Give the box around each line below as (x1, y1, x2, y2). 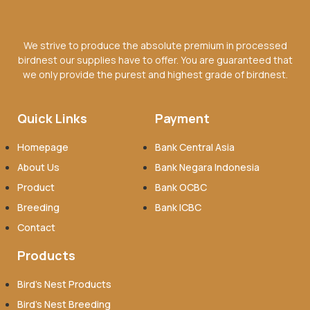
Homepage (17, 140, 69, 154)
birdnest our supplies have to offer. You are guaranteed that (17, 53, 293, 66)
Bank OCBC (155, 181, 207, 194)
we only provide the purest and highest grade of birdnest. (22, 67, 288, 81)
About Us (17, 161, 60, 174)
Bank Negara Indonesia (155, 161, 259, 174)
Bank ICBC (155, 201, 201, 215)
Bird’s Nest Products (17, 277, 111, 291)
